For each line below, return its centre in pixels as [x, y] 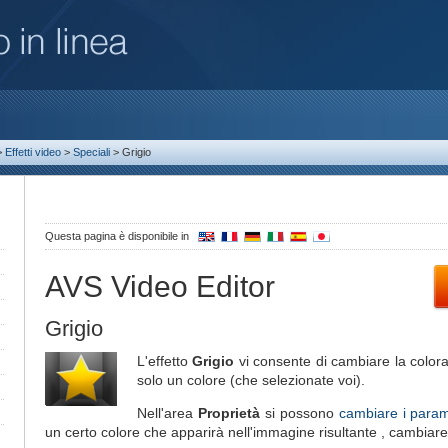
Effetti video [33, 152]
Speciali [91, 152]
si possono [299, 413]
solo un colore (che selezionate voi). [251, 380]
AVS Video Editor [160, 286]
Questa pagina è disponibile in [118, 236]
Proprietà [228, 413]
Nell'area [167, 413]
